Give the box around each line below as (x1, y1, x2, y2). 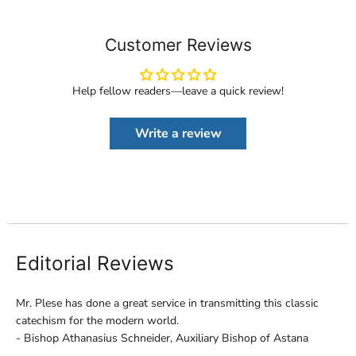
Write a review (134, 124, 222, 142)
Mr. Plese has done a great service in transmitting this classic (16, 296, 319, 311)
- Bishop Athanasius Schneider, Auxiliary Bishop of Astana (16, 331, 308, 346)
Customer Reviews (104, 34, 252, 55)
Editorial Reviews (16, 251, 174, 276)
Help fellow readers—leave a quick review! (72, 83, 284, 99)
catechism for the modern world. (16, 313, 179, 329)
